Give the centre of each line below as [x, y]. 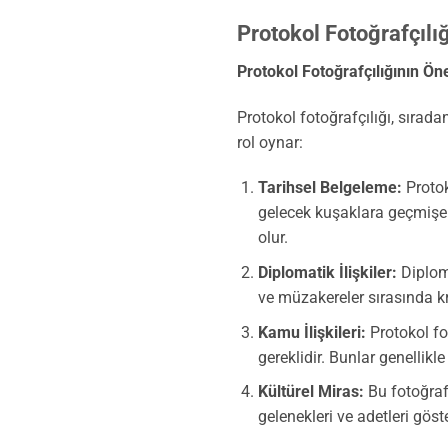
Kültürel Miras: [310, 392]
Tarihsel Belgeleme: [329, 188]
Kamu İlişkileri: [311, 332]
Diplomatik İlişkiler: [327, 272]
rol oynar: [270, 142]
